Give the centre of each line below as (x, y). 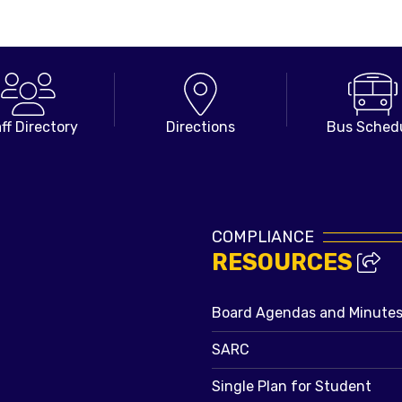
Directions (201, 127)
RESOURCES (284, 262)
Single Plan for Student (292, 386)
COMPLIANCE (263, 236)
